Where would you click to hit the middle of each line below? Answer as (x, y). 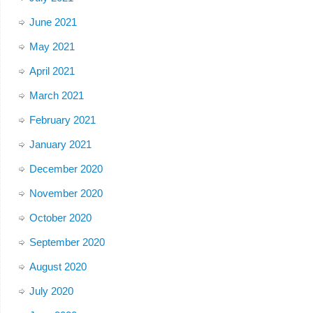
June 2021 (53, 22)
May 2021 (52, 47)
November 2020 (66, 194)
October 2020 (60, 218)
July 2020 (51, 291)
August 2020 (58, 267)
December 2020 (66, 169)
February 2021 (62, 120)
